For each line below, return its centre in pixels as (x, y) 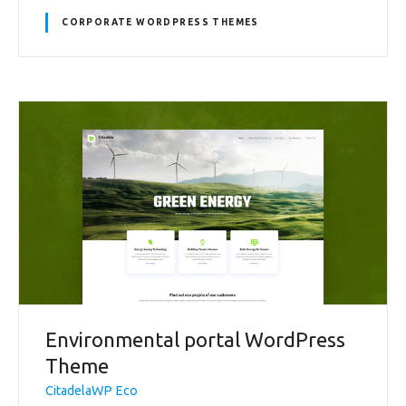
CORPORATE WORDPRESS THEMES (160, 23)
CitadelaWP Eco (92, 391)
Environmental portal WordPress (195, 339)
